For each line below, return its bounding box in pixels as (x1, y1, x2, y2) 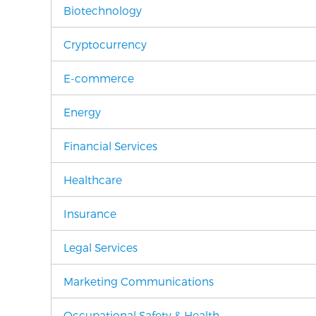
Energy (63, 105, 101, 119)
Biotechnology (63, 4, 142, 17)
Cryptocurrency (63, 37, 147, 51)
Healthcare (63, 173, 122, 186)
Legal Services (63, 241, 138, 254)
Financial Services (63, 139, 157, 152)
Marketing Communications (63, 274, 214, 288)
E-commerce (63, 71, 134, 85)
